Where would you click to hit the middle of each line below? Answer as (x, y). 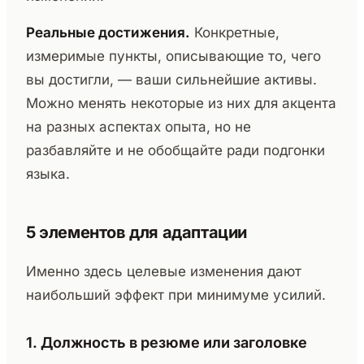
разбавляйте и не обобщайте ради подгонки (175, 151)
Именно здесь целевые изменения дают (164, 272)
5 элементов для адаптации (136, 233)
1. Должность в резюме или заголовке (167, 343)
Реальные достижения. (108, 33)
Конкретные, (235, 33)
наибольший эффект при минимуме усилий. (176, 295)
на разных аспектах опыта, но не (139, 127)
